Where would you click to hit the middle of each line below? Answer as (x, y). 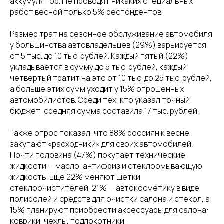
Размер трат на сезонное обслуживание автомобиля (111, 34)
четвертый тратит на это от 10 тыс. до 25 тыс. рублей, (111, 78)
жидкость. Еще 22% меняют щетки (75, 177)
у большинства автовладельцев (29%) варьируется (108, 45)
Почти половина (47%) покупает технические (98, 155)
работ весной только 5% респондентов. (86, 12)
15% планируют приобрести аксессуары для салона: (109, 210)
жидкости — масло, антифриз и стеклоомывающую (106, 166)
